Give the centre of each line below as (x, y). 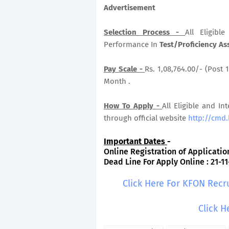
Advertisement (130, 8)
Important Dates (135, 141)
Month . (117, 81)
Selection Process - (145, 32)
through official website (146, 118)
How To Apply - (133, 106)
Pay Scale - (124, 69)
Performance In (132, 44)
